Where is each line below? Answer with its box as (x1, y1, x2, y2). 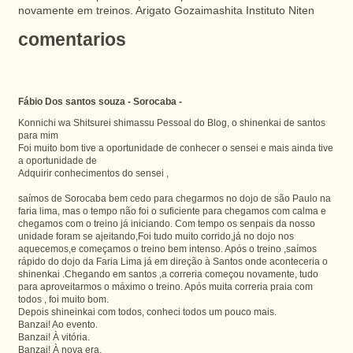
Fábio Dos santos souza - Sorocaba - (17, 95, 182, 106)
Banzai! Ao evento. (17, 318, 98, 329)
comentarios (17, 28, 136, 50)
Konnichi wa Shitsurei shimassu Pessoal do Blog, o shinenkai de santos (17, 117, 325, 128)
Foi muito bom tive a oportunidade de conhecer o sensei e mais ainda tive (17, 142, 333, 153)
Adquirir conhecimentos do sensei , (17, 167, 169, 178)
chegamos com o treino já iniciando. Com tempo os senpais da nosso (17, 217, 315, 229)
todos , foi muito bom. (17, 293, 109, 304)
